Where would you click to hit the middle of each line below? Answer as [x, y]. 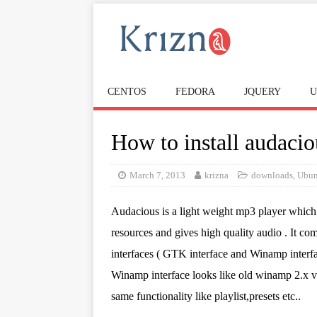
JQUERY [263, 92]
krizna [217, 175]
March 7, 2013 [157, 175]
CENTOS [127, 92]
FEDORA [195, 92]
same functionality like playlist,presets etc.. [206, 296]
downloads [272, 175]
